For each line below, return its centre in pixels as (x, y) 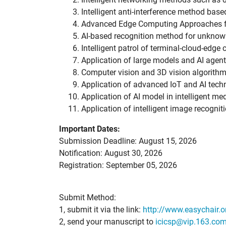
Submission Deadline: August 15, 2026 (128, 141)
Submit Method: (88, 198)
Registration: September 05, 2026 (118, 165)
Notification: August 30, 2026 (111, 153)
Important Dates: (90, 129)
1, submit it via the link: (101, 210)
